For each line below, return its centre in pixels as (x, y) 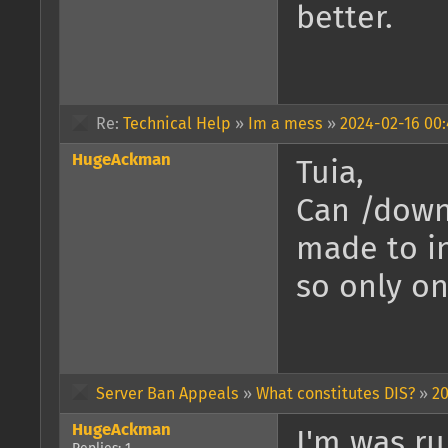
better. (344, 19)
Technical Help (177, 124)
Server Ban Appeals (167, 393)
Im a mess (285, 124)
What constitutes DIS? (335, 393)
